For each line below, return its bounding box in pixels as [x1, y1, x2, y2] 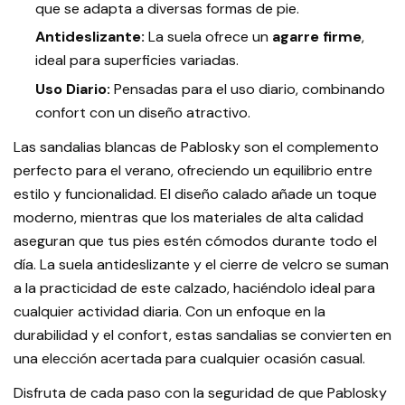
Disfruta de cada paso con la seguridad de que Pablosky [14, 382, 387, 402]
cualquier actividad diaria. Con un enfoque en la [14, 301, 325, 321]
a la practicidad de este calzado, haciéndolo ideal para [14, 278, 375, 297]
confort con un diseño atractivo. [35, 102, 250, 122]
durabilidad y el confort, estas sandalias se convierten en [14, 325, 391, 344]
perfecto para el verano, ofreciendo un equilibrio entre [14, 160, 372, 180]
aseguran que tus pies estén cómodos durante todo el [14, 231, 377, 250]
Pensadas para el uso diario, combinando [110, 79, 385, 99]
